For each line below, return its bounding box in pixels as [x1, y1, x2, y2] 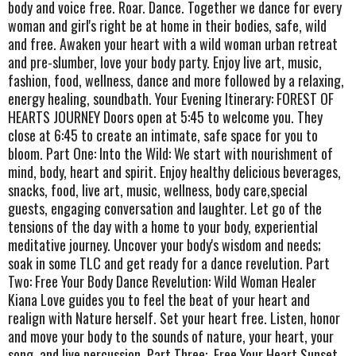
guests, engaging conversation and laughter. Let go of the [8, 197, 322, 219]
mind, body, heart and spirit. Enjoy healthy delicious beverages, [8, 161, 341, 182]
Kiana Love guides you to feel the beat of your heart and [8, 288, 310, 310]
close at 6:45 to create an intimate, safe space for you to [8, 124, 318, 145]
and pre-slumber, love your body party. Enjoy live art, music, [8, 51, 322, 72]
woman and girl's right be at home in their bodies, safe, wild [8, 14, 327, 36]
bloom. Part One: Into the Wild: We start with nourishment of [8, 142, 333, 164]
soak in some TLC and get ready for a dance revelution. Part [8, 252, 330, 273]
